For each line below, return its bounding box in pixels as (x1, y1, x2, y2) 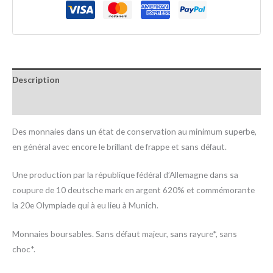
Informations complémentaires (12, 98, 138, 109)
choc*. (12, 244, 35, 255)
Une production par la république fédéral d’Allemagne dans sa (12, 169, 238, 180)
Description (12, 74, 60, 85)
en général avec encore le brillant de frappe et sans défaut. (12, 141, 227, 152)
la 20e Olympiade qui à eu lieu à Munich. (12, 200, 158, 211)
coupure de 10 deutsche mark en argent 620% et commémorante (12, 185, 255, 196)
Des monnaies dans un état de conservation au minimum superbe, (12, 126, 257, 136)
